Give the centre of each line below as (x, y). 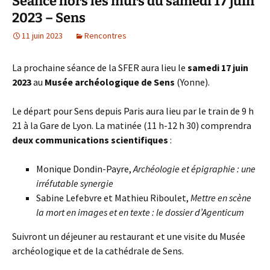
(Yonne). (192, 82)
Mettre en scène (221, 198)
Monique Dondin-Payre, (85, 169)
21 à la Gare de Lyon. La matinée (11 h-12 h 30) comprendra (132, 125)
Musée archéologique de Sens (110, 82)
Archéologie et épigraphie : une (194, 169)
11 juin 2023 (42, 36)
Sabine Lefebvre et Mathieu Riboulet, (113, 198)
